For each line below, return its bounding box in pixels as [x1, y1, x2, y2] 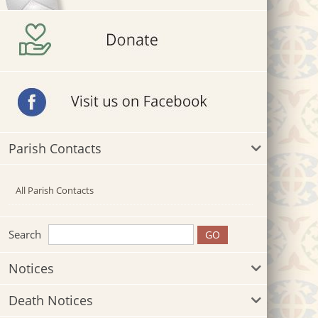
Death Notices [9, 292, 93, 309]
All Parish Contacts [16, 184, 94, 197]
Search [9, 227, 41, 243]
